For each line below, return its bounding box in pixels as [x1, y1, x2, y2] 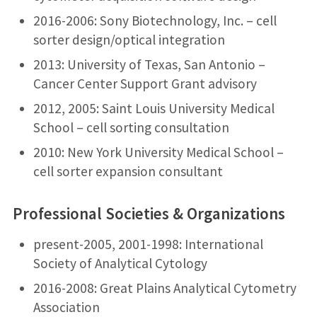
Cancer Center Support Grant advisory [33, 74, 257, 92]
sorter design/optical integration [33, 30, 225, 48]
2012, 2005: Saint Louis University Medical [33, 99, 275, 117]
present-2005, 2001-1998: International [33, 235, 263, 253]
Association [33, 298, 100, 316]
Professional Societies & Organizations [12, 202, 285, 224]
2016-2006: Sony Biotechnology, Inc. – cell [33, 11, 277, 29]
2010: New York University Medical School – [33, 143, 284, 161]
